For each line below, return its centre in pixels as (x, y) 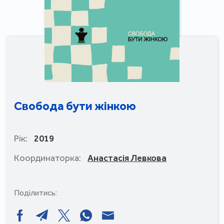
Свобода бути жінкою (75, 106)
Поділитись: (36, 193)
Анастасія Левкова (127, 158)
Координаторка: (48, 158)
